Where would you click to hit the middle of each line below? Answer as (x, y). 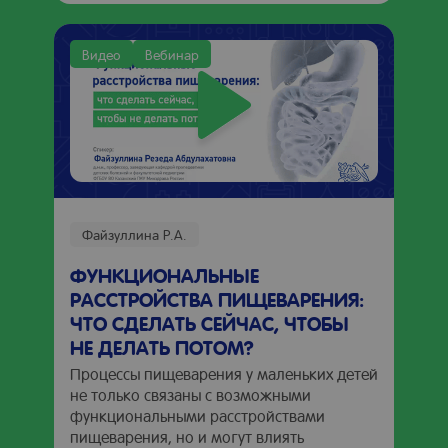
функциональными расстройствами (197, 415)
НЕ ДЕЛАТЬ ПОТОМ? (162, 347)
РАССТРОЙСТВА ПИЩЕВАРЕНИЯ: (217, 299)
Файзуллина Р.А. (134, 234)
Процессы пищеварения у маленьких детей (224, 373)
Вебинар (172, 54)
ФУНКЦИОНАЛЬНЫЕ (164, 275)
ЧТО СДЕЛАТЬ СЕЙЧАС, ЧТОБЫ (209, 323)
